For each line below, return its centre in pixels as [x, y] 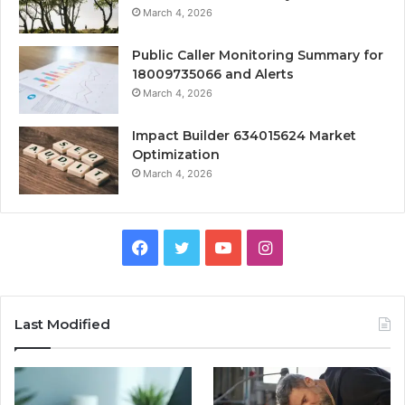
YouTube [264, 247]
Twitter [216, 247]
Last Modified [62, 325]
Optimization [176, 155]
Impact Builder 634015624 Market [244, 136]
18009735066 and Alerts [213, 75]
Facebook [185, 247]
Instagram [310, 247]
